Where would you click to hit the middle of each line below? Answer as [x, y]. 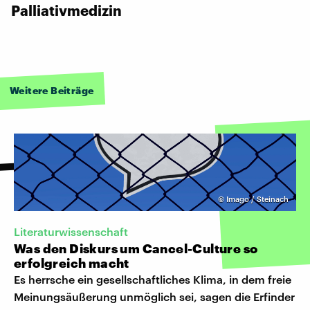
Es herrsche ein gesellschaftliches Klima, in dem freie [153, 279]
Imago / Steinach [257, 199]
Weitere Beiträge [52, 90]
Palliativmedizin [66, 10]
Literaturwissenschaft [71, 231]
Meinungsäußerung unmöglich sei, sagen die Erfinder [154, 296]
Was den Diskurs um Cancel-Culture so [136, 248]
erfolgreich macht [72, 263]
